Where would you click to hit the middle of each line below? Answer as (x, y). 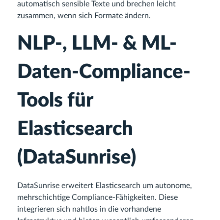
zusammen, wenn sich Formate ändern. (84, 16)
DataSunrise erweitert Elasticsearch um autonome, (105, 186)
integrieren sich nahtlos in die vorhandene (89, 209)
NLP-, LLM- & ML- (97, 44)
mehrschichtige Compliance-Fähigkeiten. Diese (97, 197)
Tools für (55, 101)
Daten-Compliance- (104, 72)
